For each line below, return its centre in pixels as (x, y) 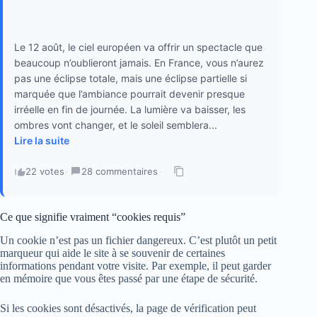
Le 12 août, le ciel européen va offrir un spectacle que (138, 47)
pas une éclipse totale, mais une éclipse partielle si (131, 79)
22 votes (45, 172)
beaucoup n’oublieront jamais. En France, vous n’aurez (139, 63)
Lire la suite (42, 141)
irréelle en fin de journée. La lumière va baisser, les (130, 110)
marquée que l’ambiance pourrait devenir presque (129, 94)
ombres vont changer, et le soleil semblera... (116, 125)
